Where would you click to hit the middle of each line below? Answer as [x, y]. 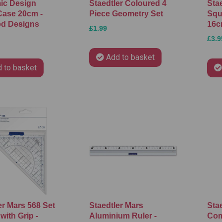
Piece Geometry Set [126, 14]
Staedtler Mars [116, 206]
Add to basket [130, 57]
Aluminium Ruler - [123, 216]
